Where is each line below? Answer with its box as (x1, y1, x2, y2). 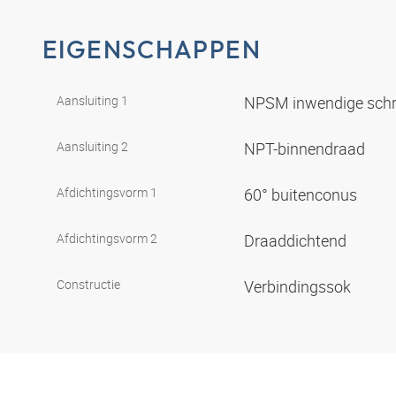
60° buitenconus (244, 183, 361, 205)
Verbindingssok (244, 275, 354, 297)
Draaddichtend (244, 229, 350, 251)
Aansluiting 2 (57, 137, 128, 155)
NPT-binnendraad (244, 137, 369, 159)
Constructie (57, 275, 120, 293)
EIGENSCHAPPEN (42, 34, 261, 65)
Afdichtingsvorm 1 (57, 183, 157, 201)
